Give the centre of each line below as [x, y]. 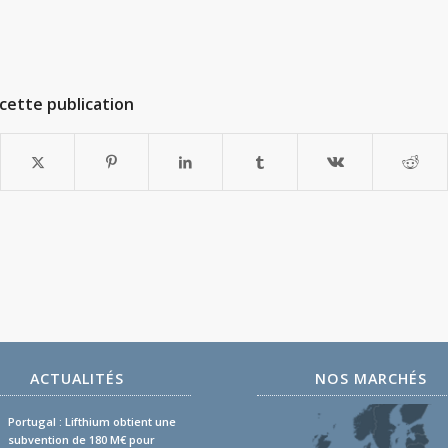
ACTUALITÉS [76, 378]
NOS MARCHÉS [370, 378]
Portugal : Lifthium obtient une [92, 421]
